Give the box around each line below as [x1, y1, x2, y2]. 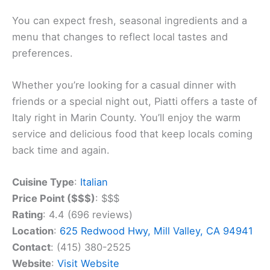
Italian [80, 176, 108, 189]
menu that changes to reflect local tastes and [12, 30, 228, 43]
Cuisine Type [12, 176, 74, 189]
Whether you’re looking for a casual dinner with [12, 79, 236, 92]
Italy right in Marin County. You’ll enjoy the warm [12, 111, 240, 124]
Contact [12, 241, 51, 254]
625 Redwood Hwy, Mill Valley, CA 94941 [60, 225, 253, 237]
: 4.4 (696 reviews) [43, 209, 133, 221]
